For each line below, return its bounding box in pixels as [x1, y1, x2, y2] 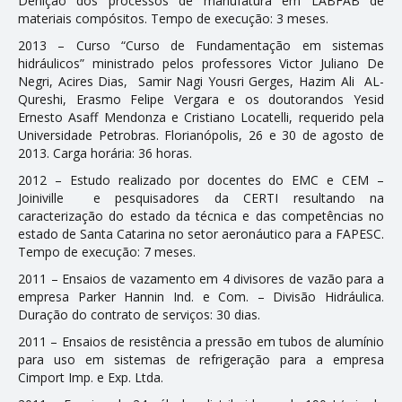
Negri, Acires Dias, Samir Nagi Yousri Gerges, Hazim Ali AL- [18, 72, 384, 90]
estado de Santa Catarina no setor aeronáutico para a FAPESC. [18, 224, 384, 242]
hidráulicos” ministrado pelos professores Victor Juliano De [18, 54, 384, 72]
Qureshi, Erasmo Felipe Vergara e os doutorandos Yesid [18, 90, 384, 108]
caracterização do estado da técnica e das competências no [18, 206, 384, 224]
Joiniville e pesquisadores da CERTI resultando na [18, 188, 384, 206]
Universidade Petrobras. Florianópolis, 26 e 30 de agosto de [18, 126, 384, 144]
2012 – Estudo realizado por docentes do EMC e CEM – [18, 170, 384, 188]
